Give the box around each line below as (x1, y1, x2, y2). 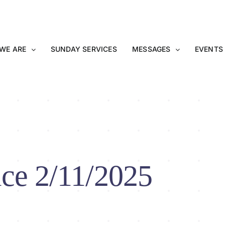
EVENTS (194, 45, 223, 53)
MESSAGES (132, 45, 171, 53)
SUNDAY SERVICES (50, 45, 117, 53)
